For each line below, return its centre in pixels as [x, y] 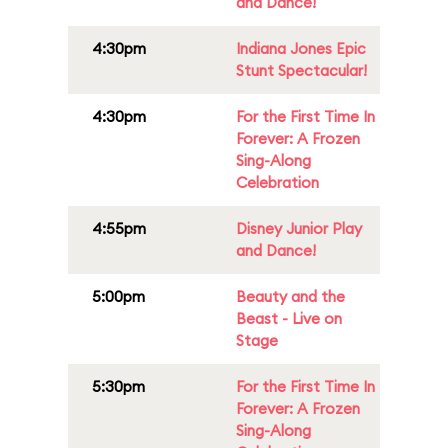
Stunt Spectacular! [301, 70]
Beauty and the [290, 296]
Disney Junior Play [299, 228]
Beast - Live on [289, 318]
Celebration [277, 182]
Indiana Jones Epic [301, 48]
